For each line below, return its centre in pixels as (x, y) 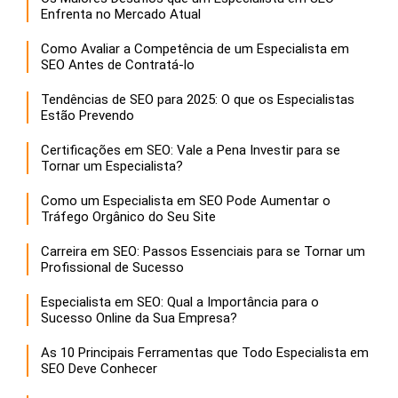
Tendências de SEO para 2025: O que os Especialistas (198, 99)
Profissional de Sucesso (112, 267)
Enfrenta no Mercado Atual (121, 14)
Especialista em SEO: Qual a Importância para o (180, 302)
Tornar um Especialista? (112, 166)
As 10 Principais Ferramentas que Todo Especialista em (205, 352)
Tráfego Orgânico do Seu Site (128, 216)
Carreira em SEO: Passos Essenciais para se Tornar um (203, 251)
